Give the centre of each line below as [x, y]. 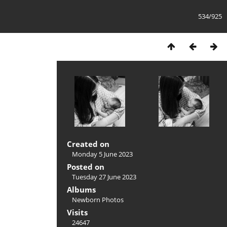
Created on [88, 144]
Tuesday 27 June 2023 [104, 177]
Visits [77, 212]
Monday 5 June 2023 [102, 154]
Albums [81, 190]
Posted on [86, 167]
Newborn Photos [98, 200]
